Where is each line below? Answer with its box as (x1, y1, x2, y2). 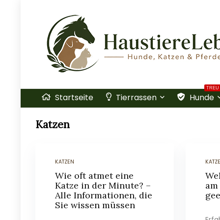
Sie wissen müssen (55, 199, 136, 211)
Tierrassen (114, 92, 157, 103)
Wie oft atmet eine (55, 170, 134, 181)
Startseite (53, 92, 93, 103)
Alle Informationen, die (55, 190, 153, 201)
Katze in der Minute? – (55, 180, 151, 191)
